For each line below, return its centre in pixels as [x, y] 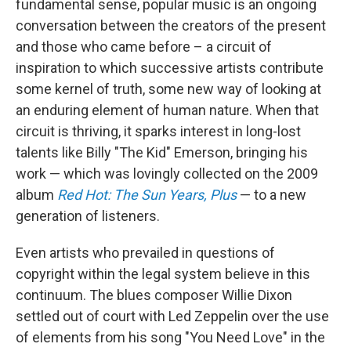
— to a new [271, 195]
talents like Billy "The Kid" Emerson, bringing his [162, 152]
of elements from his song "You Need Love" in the [170, 337]
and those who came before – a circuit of [144, 47]
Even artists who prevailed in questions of [145, 253]
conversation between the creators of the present [171, 25]
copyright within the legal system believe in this [163, 274]
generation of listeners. [88, 216]
